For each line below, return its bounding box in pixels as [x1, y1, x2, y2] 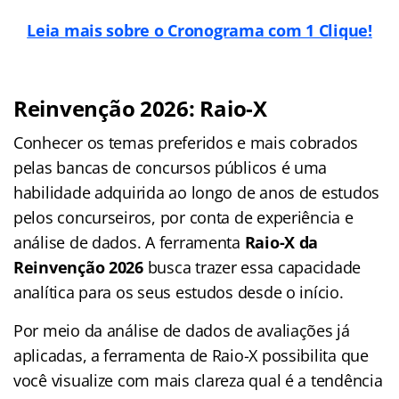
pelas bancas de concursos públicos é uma [13, 156, 328, 178]
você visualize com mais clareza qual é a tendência [13, 369, 383, 391]
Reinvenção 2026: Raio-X [13, 93, 267, 123]
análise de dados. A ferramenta [13, 231, 245, 253]
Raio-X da [244, 231, 319, 253]
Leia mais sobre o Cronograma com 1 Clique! [27, 19, 372, 41]
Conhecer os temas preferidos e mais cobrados [13, 131, 359, 153]
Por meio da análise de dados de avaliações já [13, 319, 350, 341]
